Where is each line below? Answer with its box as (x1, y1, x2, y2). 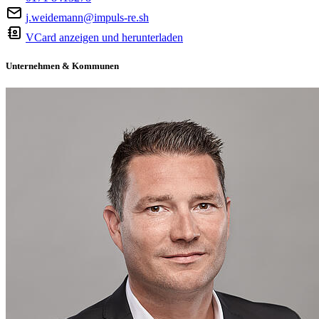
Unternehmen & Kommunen (6, 60, 119, 71)
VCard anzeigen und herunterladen (26, 31, 183, 44)
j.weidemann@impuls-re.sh (26, 11, 149, 24)
